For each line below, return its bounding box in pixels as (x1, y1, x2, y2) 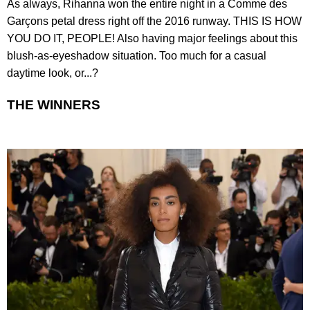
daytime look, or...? (7, 67, 98, 80)
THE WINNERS (7, 97, 100, 112)
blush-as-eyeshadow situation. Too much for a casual (7, 50, 266, 62)
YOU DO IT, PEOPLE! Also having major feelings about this (7, 33, 298, 45)
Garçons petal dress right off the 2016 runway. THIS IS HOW (7, 15, 302, 28)
